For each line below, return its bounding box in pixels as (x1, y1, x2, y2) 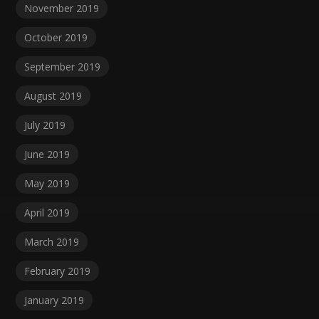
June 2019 (24, 147, 70, 161)
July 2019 (24, 117, 66, 132)
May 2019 (24, 176, 70, 190)
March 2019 (24, 234, 80, 249)
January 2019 (24, 293, 85, 307)
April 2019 (24, 205, 70, 219)
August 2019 (24, 88, 83, 103)
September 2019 (24, 59, 101, 73)
